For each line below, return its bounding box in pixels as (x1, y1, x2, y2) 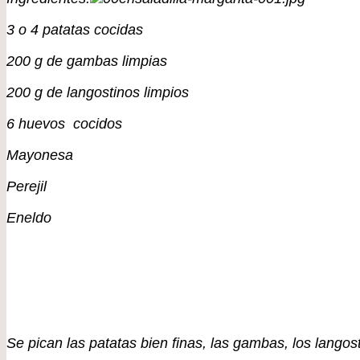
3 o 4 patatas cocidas (6, 22, 143, 39)
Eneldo (6, 210, 51, 227)
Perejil (6, 178, 47, 195)
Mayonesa (6, 147, 73, 164)
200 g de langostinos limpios (6, 84, 189, 101)
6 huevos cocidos (6, 116, 122, 133)
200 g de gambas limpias (6, 53, 167, 70)
